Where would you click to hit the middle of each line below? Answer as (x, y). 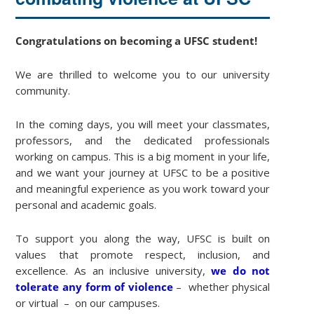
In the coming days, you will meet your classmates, (143, 124)
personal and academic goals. (86, 204)
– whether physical (221, 286)
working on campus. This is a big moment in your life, (143, 156)
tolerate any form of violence (94, 286)
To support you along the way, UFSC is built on (143, 238)
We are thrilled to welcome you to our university (143, 74)
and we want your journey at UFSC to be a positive (143, 172)
